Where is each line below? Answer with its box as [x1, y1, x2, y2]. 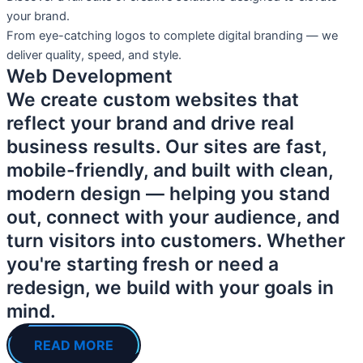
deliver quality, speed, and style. [6, 48, 181, 63]
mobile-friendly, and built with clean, [6, 159, 333, 182]
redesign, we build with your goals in [6, 276, 334, 300]
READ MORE [34, 337, 113, 354]
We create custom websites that [6, 88, 299, 112]
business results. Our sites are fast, [6, 135, 327, 159]
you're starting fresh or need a [6, 253, 279, 276]
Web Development [6, 65, 173, 88]
